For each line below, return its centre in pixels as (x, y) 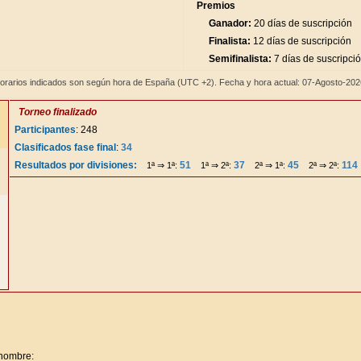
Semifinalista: (240, 59)
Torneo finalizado (58, 112)
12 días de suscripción (301, 41)
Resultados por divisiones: (76, 165)
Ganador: (230, 23)
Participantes (45, 130)
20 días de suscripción (302, 23)
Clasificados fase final (65, 147)
